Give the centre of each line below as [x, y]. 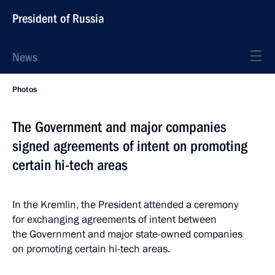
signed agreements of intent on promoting [130, 146]
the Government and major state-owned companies [127, 234]
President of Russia [58, 18]
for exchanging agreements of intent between [114, 219]
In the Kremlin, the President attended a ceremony [125, 205]
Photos [25, 90]
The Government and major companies [119, 127]
